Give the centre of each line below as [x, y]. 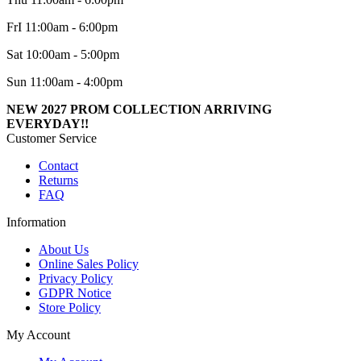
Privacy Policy [76, 279]
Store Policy [70, 308]
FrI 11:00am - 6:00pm [62, 27]
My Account [38, 335]
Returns [58, 180]
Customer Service [52, 139]
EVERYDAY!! [48, 124]
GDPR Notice [75, 293]
